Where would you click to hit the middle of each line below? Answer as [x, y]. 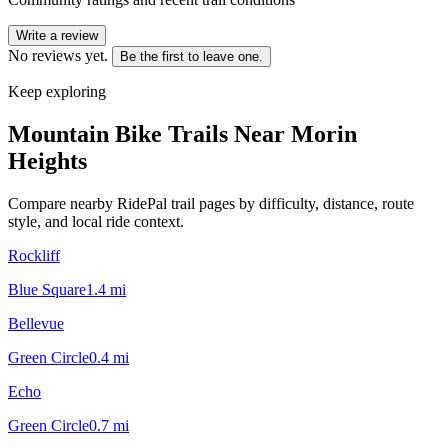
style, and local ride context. [96, 221]
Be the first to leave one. [191, 56]
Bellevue [36, 323]
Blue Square [47, 289]
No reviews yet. [58, 55]
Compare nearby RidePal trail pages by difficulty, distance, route [211, 203]
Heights [47, 160]
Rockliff [34, 255]
